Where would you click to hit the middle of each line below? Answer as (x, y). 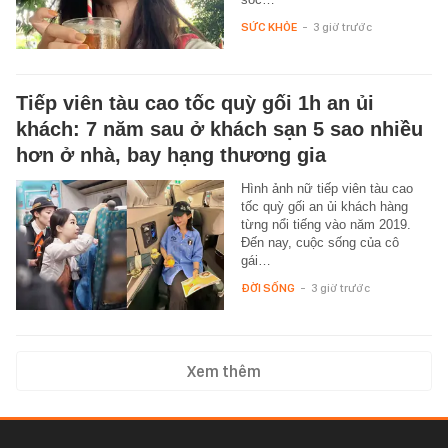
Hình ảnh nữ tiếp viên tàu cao (326, 189)
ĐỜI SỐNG (267, 288)
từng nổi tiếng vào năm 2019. (325, 225)
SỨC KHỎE (268, 27)
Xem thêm (224, 372)
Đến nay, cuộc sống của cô (319, 243)
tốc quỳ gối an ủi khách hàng (324, 207)
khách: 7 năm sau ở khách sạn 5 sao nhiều (219, 129)
